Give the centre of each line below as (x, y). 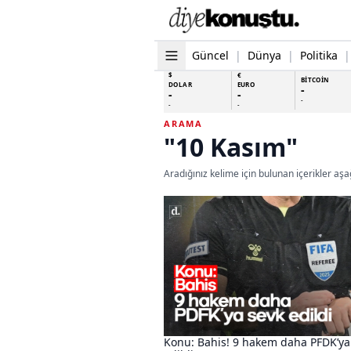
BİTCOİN (315, 79)
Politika (319, 55)
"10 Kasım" (231, 147)
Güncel (210, 55)
